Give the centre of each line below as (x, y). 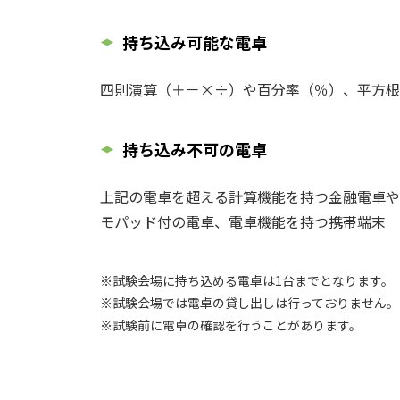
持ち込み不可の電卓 (195, 149)
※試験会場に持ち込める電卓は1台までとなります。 (247, 280)
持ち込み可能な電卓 (195, 42)
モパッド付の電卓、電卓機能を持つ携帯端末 (243, 221)
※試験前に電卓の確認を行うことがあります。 (231, 325)
